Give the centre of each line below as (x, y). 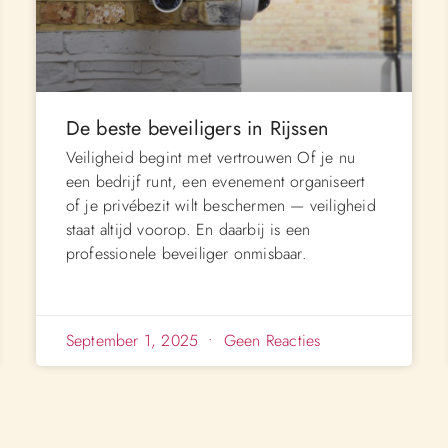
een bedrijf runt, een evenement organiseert (215, 181)
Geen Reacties (269, 340)
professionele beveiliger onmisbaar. (186, 253)
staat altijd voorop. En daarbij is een (188, 229)
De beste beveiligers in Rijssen (197, 128)
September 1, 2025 (134, 340)
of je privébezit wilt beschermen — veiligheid (220, 205)
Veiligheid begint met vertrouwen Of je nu (210, 157)
